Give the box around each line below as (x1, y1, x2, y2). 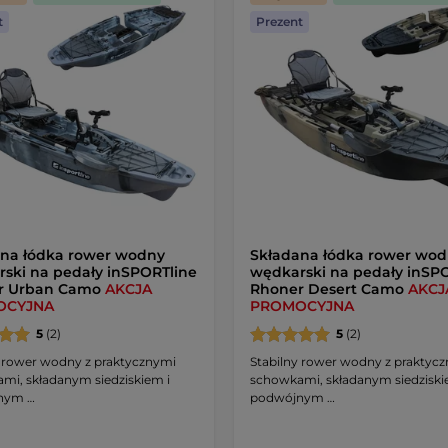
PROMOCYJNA (249, 296, 354, 315)
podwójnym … (249, 389, 335, 405)
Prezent (255, 14, 303, 29)
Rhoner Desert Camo (249, 279, 408, 298)
